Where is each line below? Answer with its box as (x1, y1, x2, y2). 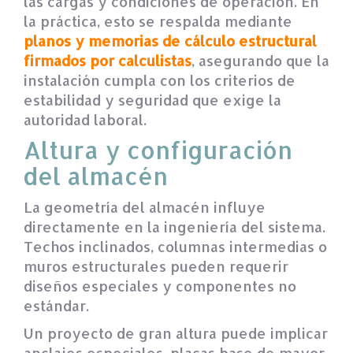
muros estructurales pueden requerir (24, 256, 288, 275)
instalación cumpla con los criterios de (24, 70, 295, 89)
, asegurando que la (191, 50, 329, 69)
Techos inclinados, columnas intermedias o (24, 236, 327, 255)
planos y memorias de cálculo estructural (24, 31, 317, 50)
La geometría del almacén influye (24, 197, 266, 216)
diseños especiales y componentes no (24, 276, 296, 295)
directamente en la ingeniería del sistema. (24, 217, 325, 236)
